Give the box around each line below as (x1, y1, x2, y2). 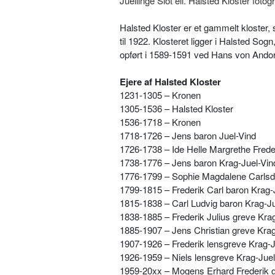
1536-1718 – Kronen (120, 115, 201, 128)
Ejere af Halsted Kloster (120, 74, 221, 88)
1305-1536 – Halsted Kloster (120, 101, 233, 115)
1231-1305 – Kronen (120, 88, 201, 101)
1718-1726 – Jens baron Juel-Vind (120, 128, 256, 142)
